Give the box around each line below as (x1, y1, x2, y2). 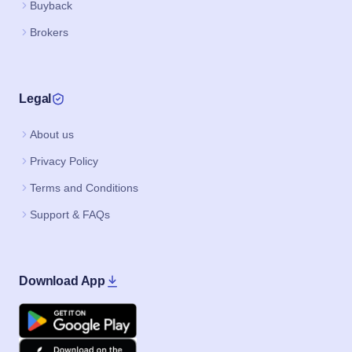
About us (30, 128, 74, 141)
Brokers (30, 26, 68, 39)
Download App (19, 274, 106, 288)
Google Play (18, 305, 87, 319)
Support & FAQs (30, 208, 110, 222)
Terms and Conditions (30, 181, 138, 195)
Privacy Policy (30, 155, 98, 168)
